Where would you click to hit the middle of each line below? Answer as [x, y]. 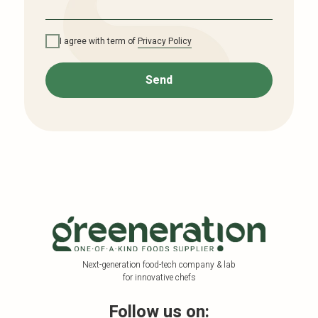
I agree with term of [99, 41]
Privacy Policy [165, 41]
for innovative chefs [159, 278]
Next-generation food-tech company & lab [159, 265]
